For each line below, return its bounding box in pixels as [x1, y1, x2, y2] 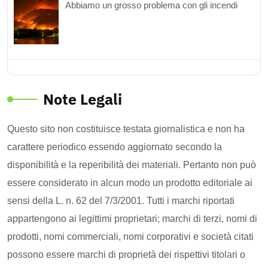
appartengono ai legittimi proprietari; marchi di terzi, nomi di [7, 214, 257, 224]
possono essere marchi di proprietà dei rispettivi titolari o [7, 249, 245, 260]
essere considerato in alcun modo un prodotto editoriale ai [7, 178, 252, 188]
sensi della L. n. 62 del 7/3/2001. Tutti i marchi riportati [7, 196, 234, 206]
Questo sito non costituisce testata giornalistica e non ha [7, 124, 245, 135]
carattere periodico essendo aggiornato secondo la [7, 142, 222, 153]
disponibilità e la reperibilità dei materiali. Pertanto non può [7, 160, 256, 170]
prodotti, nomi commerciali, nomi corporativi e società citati [7, 232, 254, 242]
